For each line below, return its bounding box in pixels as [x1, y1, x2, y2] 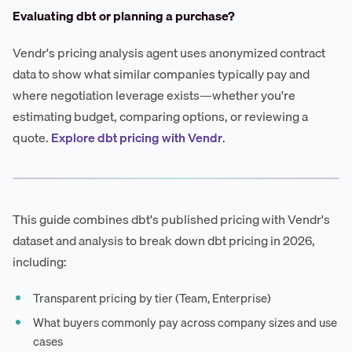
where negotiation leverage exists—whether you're [13, 84, 295, 105]
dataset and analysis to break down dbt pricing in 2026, [13, 229, 315, 251]
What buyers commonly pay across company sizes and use [33, 313, 338, 332]
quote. [13, 126, 51, 148]
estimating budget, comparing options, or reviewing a [13, 105, 308, 126]
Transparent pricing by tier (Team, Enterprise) [33, 288, 272, 307]
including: [13, 251, 67, 272]
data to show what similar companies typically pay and [13, 63, 310, 84]
